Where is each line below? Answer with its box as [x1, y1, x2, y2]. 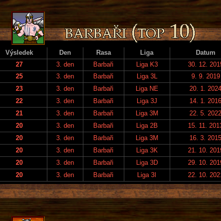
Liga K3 [136, 60, 158, 68]
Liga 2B [136, 121, 158, 129]
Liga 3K [136, 146, 158, 154]
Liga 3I [137, 171, 156, 179]
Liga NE [135, 84, 158, 92]
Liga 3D [136, 158, 158, 166]
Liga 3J [136, 97, 157, 105]
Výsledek [5, 48, 33, 56]
